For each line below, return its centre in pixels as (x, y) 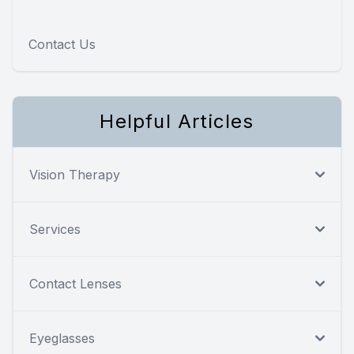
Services (55, 230)
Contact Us (62, 45)
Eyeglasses (62, 339)
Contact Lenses (75, 284)
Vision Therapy (75, 175)
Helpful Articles (177, 122)
